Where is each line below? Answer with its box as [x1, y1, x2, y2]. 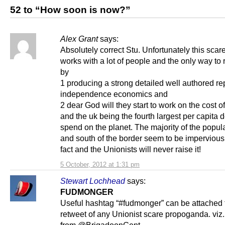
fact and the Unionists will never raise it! [60, 145, 203, 154]
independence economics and [60, 89, 168, 99]
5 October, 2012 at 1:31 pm [60, 161, 140, 169]
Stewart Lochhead [60, 176, 125, 186]
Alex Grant [60, 34, 98, 44]
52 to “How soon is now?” [10, 5, 131, 16]
